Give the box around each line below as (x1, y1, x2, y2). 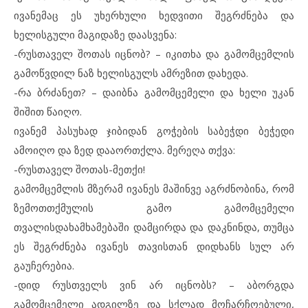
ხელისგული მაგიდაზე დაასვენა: (14, 27, 177, 41)
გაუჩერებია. (14, 258, 74, 272)
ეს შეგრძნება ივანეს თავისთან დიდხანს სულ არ (14, 239, 294, 253)
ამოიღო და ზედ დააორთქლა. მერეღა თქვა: (14, 143, 235, 157)
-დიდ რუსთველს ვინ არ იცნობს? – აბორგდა (14, 278, 294, 291)
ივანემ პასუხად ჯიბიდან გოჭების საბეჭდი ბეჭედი (14, 124, 294, 137)
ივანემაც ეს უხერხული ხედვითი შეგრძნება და (14, 8, 294, 22)
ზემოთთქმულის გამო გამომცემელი (14, 201, 294, 214)
